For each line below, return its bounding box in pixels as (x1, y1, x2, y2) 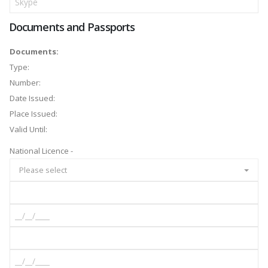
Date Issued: (10, 93, 55, 104)
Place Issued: (10, 108, 57, 120)
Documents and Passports (9, 20, 135, 35)
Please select (19, 164, 67, 175)
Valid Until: (10, 124, 47, 135)
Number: (10, 77, 41, 89)
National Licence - (10, 145, 73, 157)
